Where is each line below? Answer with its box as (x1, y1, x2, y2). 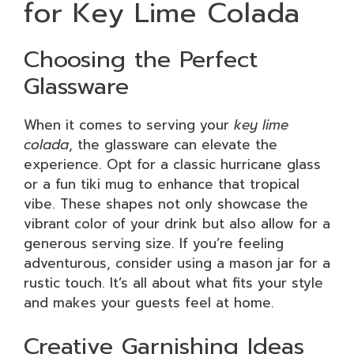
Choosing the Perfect (24, 41, 258, 77)
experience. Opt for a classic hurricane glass (24, 153, 321, 175)
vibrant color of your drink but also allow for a (24, 213, 330, 234)
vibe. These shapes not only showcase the (24, 193, 308, 214)
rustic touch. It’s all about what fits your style (24, 272, 323, 293)
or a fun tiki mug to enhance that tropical (24, 173, 299, 194)
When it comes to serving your (24, 114, 234, 135)
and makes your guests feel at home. (24, 292, 274, 313)
